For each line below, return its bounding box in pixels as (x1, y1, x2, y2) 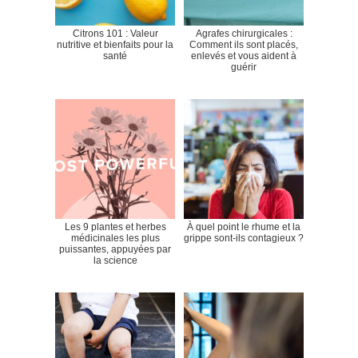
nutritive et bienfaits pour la (57, 39, 173, 51)
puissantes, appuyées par (59, 244, 171, 256)
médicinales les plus (70, 233, 160, 245)
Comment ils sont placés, (189, 39, 298, 51)
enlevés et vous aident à (191, 50, 296, 62)
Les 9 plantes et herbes (64, 221, 166, 233)
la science (93, 255, 137, 267)
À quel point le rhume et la (187, 221, 300, 233)
